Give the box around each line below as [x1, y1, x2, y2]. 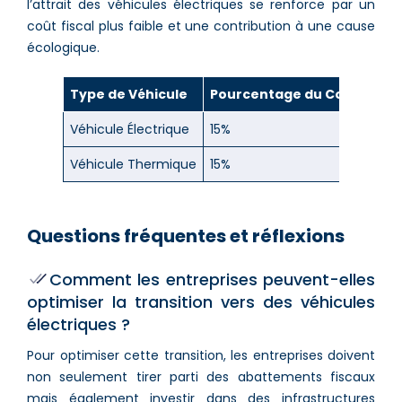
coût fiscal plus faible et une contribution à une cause [27, 16, 375, 35]
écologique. [27, 38, 100, 57]
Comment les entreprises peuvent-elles [49, 267, 375, 291]
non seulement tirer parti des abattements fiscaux [27, 367, 375, 386]
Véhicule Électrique [70, 119, 189, 138]
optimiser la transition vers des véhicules [27, 290, 375, 313]
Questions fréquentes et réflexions [27, 223, 345, 249]
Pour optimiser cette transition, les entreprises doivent [27, 345, 375, 364]
